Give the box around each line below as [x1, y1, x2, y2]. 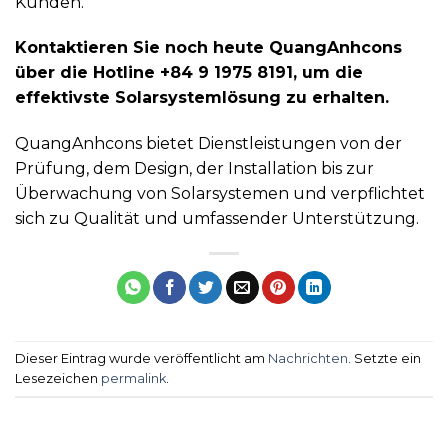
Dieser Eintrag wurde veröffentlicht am [15, 350, 268, 366]
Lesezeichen [15, 370, 101, 386]
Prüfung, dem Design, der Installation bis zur [15, 159, 374, 179]
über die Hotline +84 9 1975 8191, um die [15, 63, 363, 83]
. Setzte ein [348, 350, 421, 366]
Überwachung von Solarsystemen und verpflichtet [15, 184, 425, 204]
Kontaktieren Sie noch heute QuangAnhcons [15, 38, 402, 58]
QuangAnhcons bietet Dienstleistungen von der [15, 134, 402, 154]
